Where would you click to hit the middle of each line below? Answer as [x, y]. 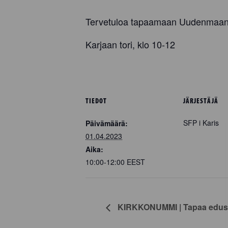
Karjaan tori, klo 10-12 [130, 44]
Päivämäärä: [107, 123]
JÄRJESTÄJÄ [201, 101]
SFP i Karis [201, 122]
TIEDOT [96, 101]
